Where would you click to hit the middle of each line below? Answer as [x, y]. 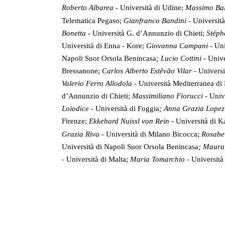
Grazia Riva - [84, 134]
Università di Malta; [98, 159]
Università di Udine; [153, 8]
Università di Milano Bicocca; [154, 134]
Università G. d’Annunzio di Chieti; [149, 33]
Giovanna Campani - [180, 46]
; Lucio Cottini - [182, 59]
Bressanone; [82, 71]
